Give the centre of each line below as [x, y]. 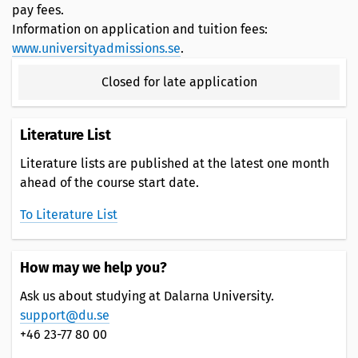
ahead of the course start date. [109, 182]
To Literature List [69, 214]
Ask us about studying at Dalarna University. [147, 296]
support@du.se [65, 315]
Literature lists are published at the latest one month [175, 163]
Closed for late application [179, 82]
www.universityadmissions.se [96, 48]
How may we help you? [93, 267]
